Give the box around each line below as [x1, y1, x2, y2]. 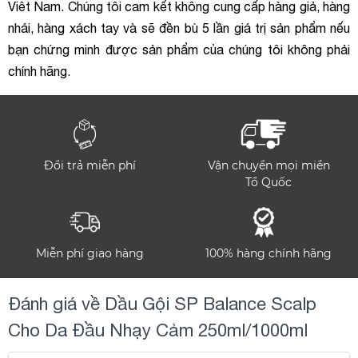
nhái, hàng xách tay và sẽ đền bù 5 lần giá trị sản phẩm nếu [8, 21, 350, 35]
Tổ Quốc [245, 175, 292, 189]
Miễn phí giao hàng [35, 246, 144, 261]
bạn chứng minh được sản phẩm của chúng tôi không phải [8, 42, 350, 57]
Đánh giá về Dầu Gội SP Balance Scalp [8, 293, 316, 314]
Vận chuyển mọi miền [207, 158, 330, 173]
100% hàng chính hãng [205, 246, 332, 261]
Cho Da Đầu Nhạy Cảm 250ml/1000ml [8, 320, 308, 340]
